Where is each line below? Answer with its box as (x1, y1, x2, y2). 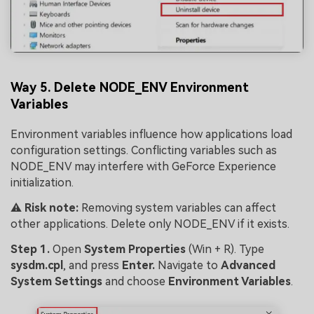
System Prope (84, 242, 161, 256)
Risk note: (25, 201, 81, 215)
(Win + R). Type (186, 242, 264, 256)
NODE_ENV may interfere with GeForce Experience (11, 160, 276, 174)
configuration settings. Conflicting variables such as (11, 144, 277, 158)
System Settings (11, 274, 102, 288)
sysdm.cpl (11, 258, 63, 272)
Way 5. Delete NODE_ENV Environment (11, 80, 249, 95)
